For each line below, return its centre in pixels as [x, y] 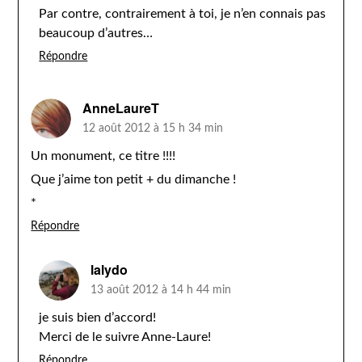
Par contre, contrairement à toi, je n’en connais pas [183, 14]
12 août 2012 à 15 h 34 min [153, 128]
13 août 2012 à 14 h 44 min [161, 290]
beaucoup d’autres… [96, 33]
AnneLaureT [121, 108]
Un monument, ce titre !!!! [103, 156]
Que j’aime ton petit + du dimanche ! [134, 179]
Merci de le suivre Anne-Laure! [125, 337]
